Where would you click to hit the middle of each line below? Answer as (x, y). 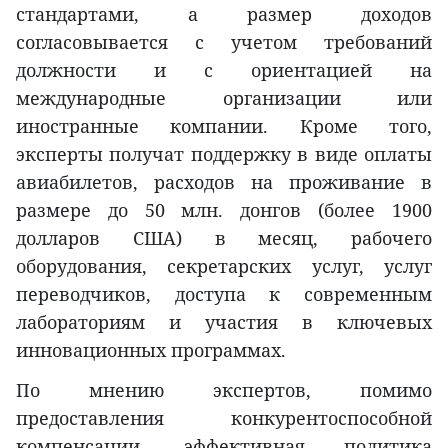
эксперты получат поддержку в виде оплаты (224, 154)
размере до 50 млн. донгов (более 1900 (224, 210)
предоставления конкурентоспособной (224, 418)
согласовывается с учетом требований (224, 42)
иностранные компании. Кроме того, (224, 126)
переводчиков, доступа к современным (224, 294)
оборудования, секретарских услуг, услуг (224, 266)
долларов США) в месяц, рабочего (224, 238)
